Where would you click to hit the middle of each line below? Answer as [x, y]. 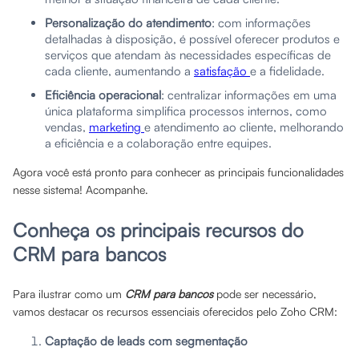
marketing [117, 127]
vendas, [67, 127]
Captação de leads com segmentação [146, 341]
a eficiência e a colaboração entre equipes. [158, 143]
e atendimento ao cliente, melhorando [244, 127]
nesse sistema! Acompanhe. [82, 190]
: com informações [261, 23]
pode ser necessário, [265, 294]
